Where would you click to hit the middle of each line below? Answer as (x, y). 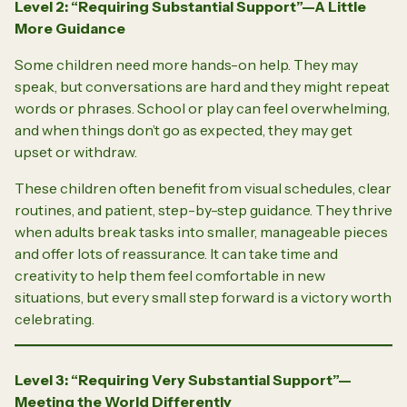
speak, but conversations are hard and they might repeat (202, 86)
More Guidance (70, 28)
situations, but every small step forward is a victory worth (203, 297)
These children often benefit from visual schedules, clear (203, 188)
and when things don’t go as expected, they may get (184, 129)
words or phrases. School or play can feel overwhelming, (202, 108)
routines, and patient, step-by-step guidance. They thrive (203, 209)
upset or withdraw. (76, 151)
